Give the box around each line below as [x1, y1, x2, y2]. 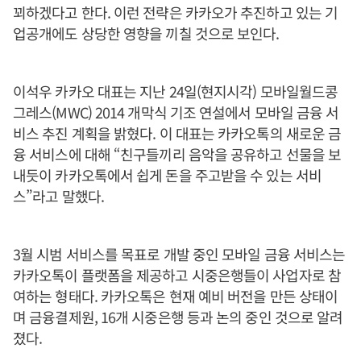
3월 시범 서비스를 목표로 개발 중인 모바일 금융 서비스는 [13, 243, 346, 264]
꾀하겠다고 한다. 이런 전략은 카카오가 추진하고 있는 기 [13, 2, 338, 23]
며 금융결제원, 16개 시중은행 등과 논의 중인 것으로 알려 [13, 306, 343, 327]
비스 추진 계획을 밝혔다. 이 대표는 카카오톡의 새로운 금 [13, 122, 342, 143]
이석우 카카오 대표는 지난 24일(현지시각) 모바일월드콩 [13, 81, 338, 102]
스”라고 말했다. [13, 185, 104, 206]
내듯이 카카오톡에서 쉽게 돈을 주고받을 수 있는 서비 [13, 164, 322, 185]
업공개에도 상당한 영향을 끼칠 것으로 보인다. [13, 23, 280, 44]
